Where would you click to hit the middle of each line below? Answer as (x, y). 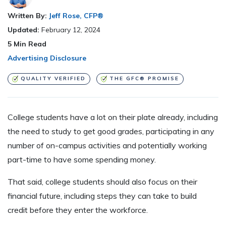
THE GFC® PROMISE (144, 79)
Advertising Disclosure (47, 58)
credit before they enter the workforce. (78, 210)
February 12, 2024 (71, 30)
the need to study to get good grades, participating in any (111, 131)
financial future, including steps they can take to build (102, 195)
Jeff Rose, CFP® (76, 16)
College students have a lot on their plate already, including (113, 117)
